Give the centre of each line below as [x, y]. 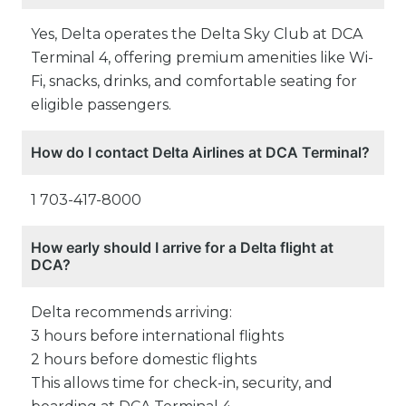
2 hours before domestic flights [144, 360]
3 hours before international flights [157, 336]
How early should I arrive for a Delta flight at [182, 248]
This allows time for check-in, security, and [182, 383]
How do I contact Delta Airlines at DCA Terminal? [200, 153]
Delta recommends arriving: [131, 313]
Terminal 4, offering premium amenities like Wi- [202, 58]
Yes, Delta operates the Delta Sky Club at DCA [197, 34]
